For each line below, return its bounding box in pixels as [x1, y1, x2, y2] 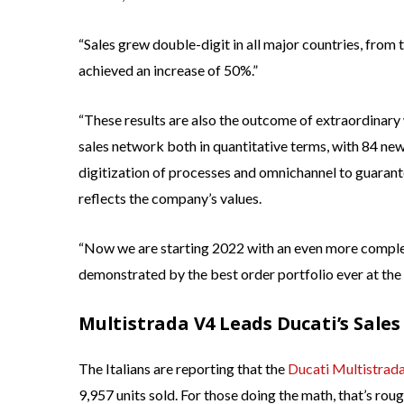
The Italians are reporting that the [78, 360, 288, 378]
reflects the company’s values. [78, 189, 262, 207]
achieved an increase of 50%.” [78, 61, 258, 79]
